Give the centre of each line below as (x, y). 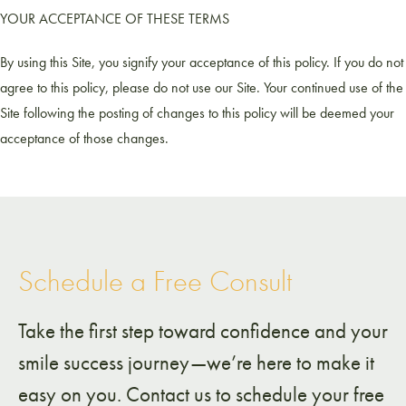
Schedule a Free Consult (155, 281)
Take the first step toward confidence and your (203, 331)
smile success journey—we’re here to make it (196, 362)
